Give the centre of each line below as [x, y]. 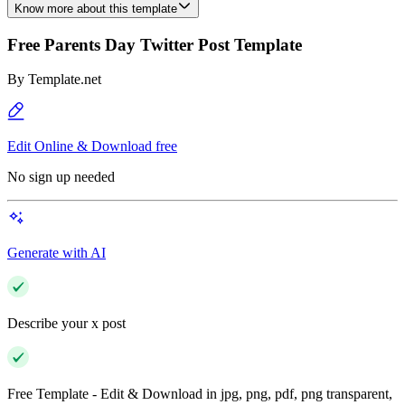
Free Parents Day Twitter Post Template [155, 44]
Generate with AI [57, 253]
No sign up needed [61, 177]
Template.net [65, 80]
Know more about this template [96, 9]
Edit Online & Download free [92, 146]
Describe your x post [66, 324]
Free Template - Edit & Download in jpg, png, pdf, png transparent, [200, 394]
